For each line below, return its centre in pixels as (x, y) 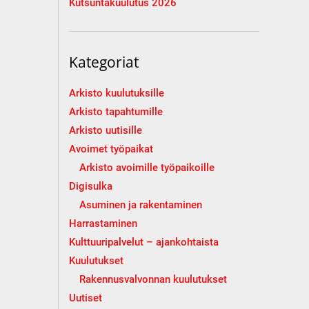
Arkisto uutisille (105, 130)
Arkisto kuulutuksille (116, 93)
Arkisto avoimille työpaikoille (147, 168)
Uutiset (85, 298)
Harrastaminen (103, 223)
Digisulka (90, 186)
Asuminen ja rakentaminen (140, 205)
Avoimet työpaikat (111, 149)
